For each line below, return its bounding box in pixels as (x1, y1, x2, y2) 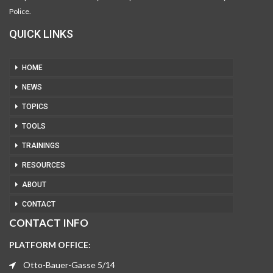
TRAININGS (22, 141, 60, 150)
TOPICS (22, 102, 48, 111)
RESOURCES (22, 160, 65, 169)
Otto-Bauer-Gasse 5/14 (23, 259, 115, 270)
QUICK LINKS (9, 27, 73, 40)
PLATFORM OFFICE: (9, 239, 91, 250)
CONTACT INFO (9, 216, 88, 229)
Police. (9, 6, 31, 16)
